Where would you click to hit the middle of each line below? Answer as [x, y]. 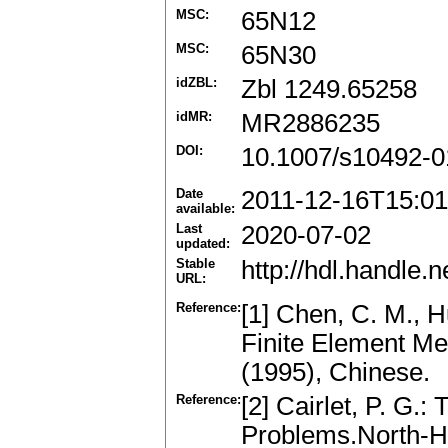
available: [205, 209]
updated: [203, 244]
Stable [195, 264]
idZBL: [196, 83]
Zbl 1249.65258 [329, 89]
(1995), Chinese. [335, 372]
